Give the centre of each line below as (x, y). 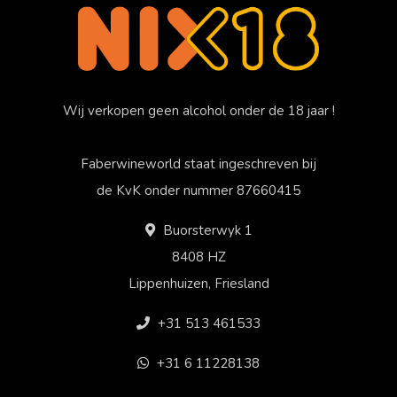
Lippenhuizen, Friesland (198, 284)
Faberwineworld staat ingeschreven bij (198, 164)
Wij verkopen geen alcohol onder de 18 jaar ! (198, 111)
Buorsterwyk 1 (206, 231)
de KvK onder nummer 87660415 (198, 191)
